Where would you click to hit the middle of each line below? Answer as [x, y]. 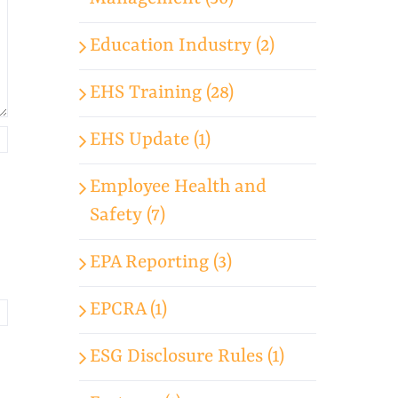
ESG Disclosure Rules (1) [187, 357]
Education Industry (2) [183, 46]
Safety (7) [128, 215]
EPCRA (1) [129, 310]
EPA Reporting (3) [161, 263]
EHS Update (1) [151, 140]
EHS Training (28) [162, 93]
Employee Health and [179, 187]
